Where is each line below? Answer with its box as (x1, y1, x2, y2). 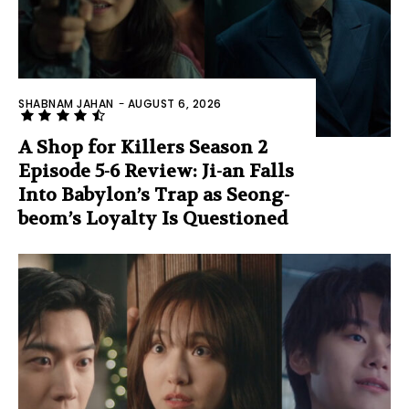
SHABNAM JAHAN (18, 96, 114, 112)
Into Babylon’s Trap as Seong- (18, 184, 289, 207)
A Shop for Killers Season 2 (18, 136, 267, 160)
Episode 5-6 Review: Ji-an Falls (18, 160, 294, 184)
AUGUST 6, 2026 (127, 96, 222, 112)
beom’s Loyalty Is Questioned (18, 207, 288, 231)
